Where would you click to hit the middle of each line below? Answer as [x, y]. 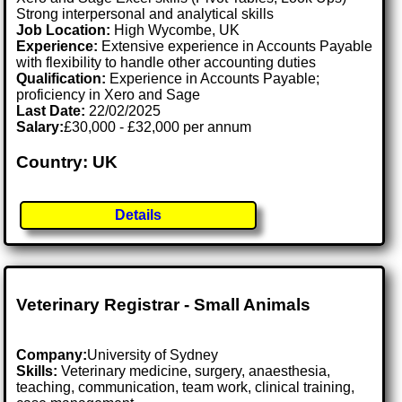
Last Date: [53, 110]
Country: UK [67, 162]
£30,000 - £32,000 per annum [158, 127]
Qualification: [61, 78]
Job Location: [66, 30]
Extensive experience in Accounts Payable [236, 46]
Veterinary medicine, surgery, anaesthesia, [194, 371]
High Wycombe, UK [177, 30]
